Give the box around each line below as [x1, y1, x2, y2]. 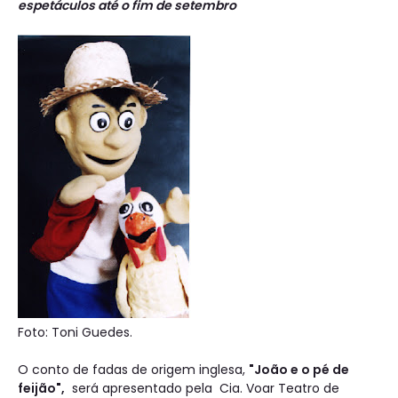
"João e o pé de [249, 361, 349, 379]
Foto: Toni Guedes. [18, 323, 132, 342]
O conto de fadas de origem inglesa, [18, 361, 249, 379]
